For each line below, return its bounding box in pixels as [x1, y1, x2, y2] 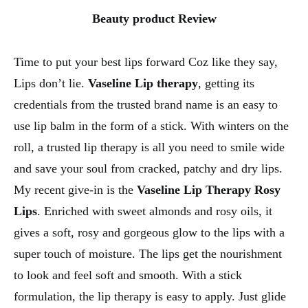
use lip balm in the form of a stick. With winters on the [14, 119, 289, 133]
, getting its [198, 76, 254, 90]
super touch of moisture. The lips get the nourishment [14, 247, 282, 261]
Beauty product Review [91, 12, 217, 25]
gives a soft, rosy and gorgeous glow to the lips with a [14, 225, 285, 239]
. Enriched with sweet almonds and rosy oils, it [37, 204, 272, 218]
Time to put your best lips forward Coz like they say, [14, 55, 278, 69]
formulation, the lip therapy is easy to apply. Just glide [14, 289, 286, 303]
